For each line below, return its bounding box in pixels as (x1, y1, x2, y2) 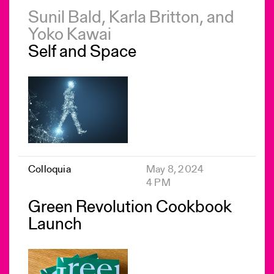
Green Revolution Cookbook (28, 199, 232, 217)
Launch (28, 216, 82, 234)
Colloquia (28, 164, 71, 175)
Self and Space (28, 44, 136, 62)
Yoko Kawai (28, 27, 114, 45)
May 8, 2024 (146, 164, 204, 175)
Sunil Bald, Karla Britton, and (28, 10, 234, 28)
